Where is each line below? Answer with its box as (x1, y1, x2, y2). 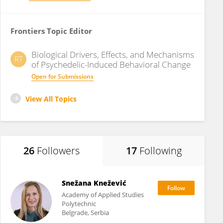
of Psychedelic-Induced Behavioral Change (31, 59, 191, 70)
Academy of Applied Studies (61, 190, 144, 199)
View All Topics (25, 94, 77, 104)
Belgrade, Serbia (61, 208, 109, 217)
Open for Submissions (31, 72, 94, 81)
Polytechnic (61, 199, 96, 208)
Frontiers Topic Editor (10, 26, 92, 36)
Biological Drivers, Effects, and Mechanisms (31, 49, 194, 60)
